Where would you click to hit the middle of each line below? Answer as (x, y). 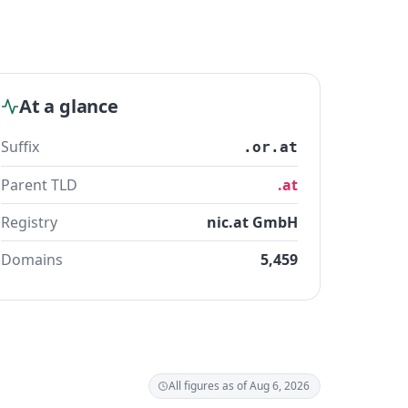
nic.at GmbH (252, 222)
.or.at (270, 147)
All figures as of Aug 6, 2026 (239, 386)
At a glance (69, 106)
